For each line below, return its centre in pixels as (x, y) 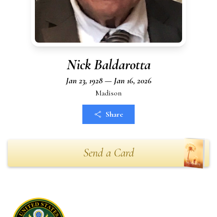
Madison (108, 93)
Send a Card (108, 153)
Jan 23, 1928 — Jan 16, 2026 (108, 80)
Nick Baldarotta (108, 65)
